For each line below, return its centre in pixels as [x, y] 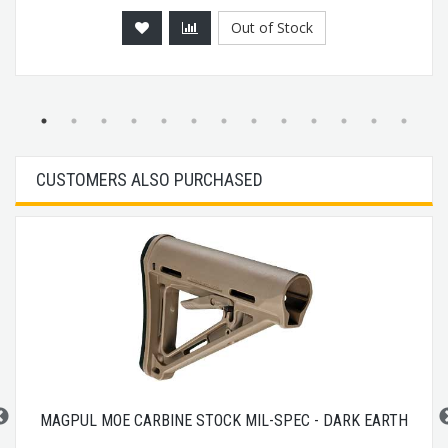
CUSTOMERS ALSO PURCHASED [149, 180]
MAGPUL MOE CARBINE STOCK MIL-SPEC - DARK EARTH [224, 421]
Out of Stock [272, 28]
